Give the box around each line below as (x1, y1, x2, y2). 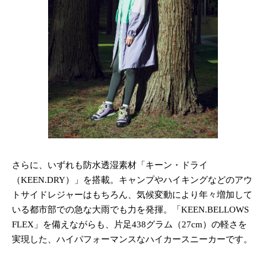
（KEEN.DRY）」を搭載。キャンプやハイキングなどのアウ (12, 175, 252, 185)
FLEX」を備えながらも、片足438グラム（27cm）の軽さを (12, 219, 247, 229)
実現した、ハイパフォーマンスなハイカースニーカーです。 (12, 234, 252, 244)
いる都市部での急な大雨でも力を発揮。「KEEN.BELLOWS (12, 204, 249, 214)
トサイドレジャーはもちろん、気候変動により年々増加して (12, 189, 252, 199)
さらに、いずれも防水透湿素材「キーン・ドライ (12, 160, 208, 170)
